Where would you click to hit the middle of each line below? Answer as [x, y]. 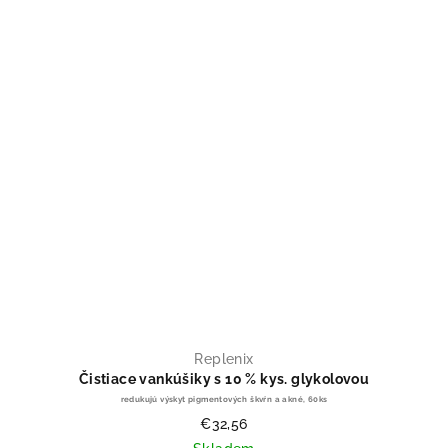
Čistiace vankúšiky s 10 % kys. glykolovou [224, 378]
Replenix [224, 358]
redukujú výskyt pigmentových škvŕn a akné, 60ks [224, 398]
